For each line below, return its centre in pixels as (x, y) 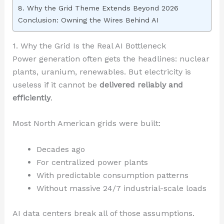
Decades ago (60, 149)
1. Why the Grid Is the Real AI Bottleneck (89, 45)
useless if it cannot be (56, 84)
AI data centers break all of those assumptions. (103, 213)
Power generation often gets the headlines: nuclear (111, 58)
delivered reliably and (141, 84)
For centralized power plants (92, 162)
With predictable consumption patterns (112, 175)
